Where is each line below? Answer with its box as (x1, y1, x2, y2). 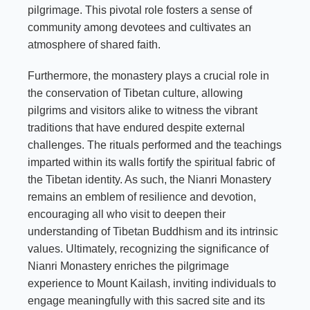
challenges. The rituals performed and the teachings (28, 138, 282, 151)
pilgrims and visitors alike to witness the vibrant (28, 104, 257, 116)
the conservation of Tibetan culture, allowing (28, 86, 243, 99)
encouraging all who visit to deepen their (28, 208, 226, 220)
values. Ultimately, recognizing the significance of (28, 242, 268, 255)
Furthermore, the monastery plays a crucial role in (28, 69, 269, 82)
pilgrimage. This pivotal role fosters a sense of (28, 3, 252, 16)
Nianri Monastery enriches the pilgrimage (28, 259, 229, 272)
